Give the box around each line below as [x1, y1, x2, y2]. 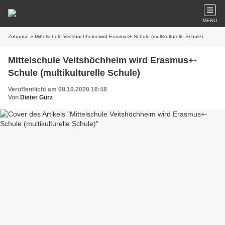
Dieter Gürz [20, 94, 53, 101]
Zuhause [8, 34, 29, 39]
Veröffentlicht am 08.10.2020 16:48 [8, 86, 107, 93]
